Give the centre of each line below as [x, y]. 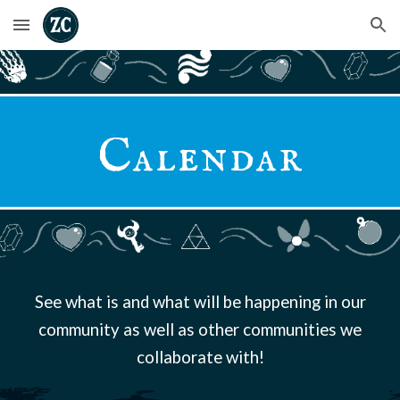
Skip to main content [78, 33]
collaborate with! [200, 357]
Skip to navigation [330, 33]
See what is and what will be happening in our [200, 302]
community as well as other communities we [200, 329]
